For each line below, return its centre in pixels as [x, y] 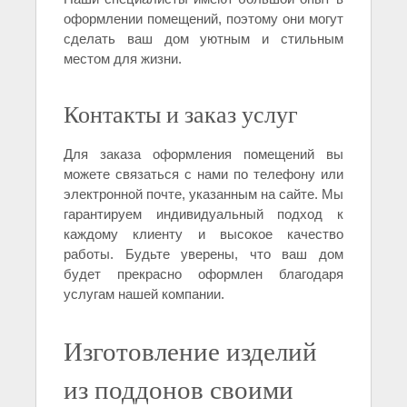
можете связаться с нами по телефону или [203, 174]
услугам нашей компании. [144, 294]
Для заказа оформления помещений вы [203, 154]
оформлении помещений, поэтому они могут [203, 19]
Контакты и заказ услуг [181, 114]
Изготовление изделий [190, 351]
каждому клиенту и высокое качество [203, 234]
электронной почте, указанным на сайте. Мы [203, 194]
